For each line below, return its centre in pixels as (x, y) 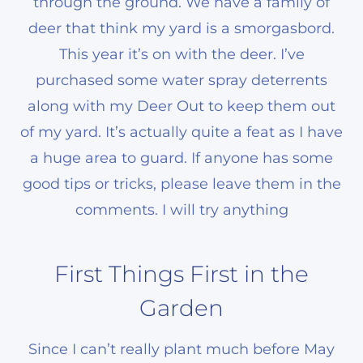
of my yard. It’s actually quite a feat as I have (181, 132)
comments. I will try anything (181, 209)
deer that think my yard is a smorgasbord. (181, 28)
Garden (181, 307)
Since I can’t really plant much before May (181, 349)
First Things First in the (181, 273)
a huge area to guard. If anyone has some (181, 158)
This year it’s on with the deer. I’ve (181, 54)
